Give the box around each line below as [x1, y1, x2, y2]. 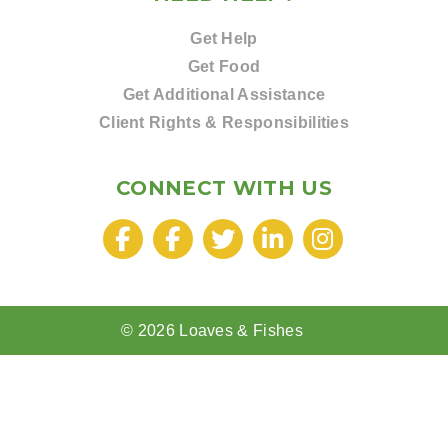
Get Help [190, 30, 258, 47]
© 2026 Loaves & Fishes [120, 322, 304, 339]
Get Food [187, 58, 261, 75]
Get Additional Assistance [122, 86, 326, 103]
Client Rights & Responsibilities [98, 114, 350, 131]
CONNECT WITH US [116, 176, 332, 200]
